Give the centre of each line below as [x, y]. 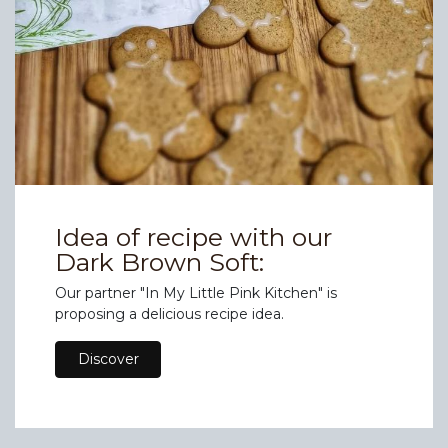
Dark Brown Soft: [159, 261]
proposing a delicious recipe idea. [169, 313]
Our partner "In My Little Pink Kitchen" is [196, 292]
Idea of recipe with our [193, 236]
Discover [108, 358]
